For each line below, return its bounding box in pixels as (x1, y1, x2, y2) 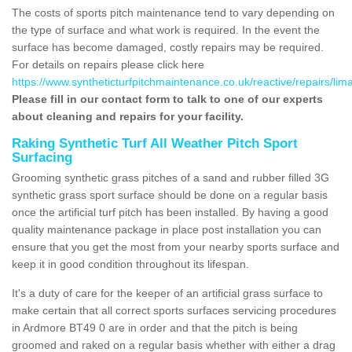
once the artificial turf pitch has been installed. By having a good (12, 205, 328, 218)
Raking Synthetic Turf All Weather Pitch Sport (12, 135, 298, 151)
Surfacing (12, 149, 72, 165)
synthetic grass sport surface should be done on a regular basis (12, 188, 328, 201)
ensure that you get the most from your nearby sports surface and (12, 240, 339, 253)
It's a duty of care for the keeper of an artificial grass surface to (12, 286, 323, 299)
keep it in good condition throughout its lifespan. (12, 257, 249, 270)
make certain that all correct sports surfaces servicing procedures (12, 303, 336, 317)
